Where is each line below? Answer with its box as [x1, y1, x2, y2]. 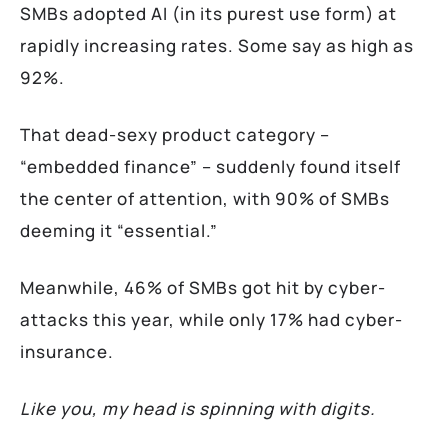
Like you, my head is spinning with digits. [20, 396, 376, 420]
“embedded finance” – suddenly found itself [20, 154, 401, 178]
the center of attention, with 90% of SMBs [20, 186, 390, 210]
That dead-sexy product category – [20, 122, 330, 146]
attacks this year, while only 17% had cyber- [20, 307, 403, 331]
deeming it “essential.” [20, 218, 218, 242]
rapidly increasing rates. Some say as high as [20, 33, 414, 57]
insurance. [20, 339, 114, 363]
